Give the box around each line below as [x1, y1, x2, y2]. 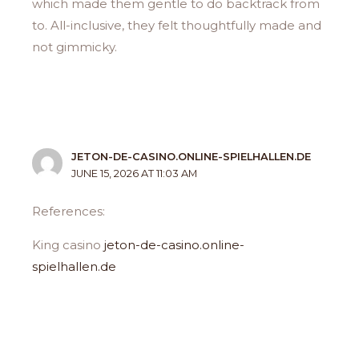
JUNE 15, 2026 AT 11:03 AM [71, 167, 198, 179]
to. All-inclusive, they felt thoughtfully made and [32, 18, 322, 34]
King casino [32, 237, 105, 253]
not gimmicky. [32, 39, 118, 55]
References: [32, 204, 106, 220]
